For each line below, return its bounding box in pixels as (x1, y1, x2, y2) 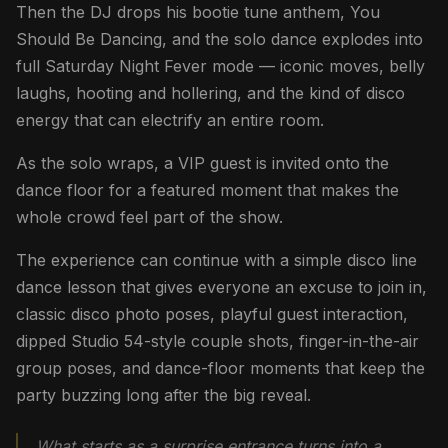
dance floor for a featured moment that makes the (16, 180, 399, 201)
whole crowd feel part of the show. (16, 207, 283, 228)
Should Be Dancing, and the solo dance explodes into (16, 29, 423, 50)
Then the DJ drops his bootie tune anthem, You (16, 2, 380, 23)
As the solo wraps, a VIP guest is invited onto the (16, 153, 389, 174)
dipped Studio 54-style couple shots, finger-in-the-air (16, 331, 419, 352)
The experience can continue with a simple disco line (16, 250, 417, 271)
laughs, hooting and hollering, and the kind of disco (16, 83, 405, 104)
